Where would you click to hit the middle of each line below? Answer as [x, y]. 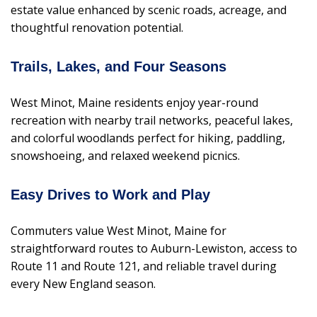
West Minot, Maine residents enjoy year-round [134, 103]
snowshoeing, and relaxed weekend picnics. [125, 156]
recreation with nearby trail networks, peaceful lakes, [152, 121]
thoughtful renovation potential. [97, 28]
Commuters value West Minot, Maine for [119, 231]
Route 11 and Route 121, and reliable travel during [144, 266]
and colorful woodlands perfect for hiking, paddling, [148, 138]
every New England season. [83, 284]
